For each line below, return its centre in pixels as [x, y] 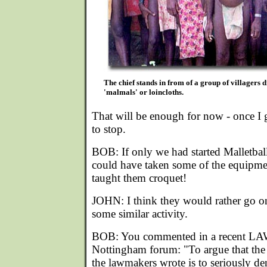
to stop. [109, 129]
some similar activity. [140, 214]
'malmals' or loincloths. [143, 92]
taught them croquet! [139, 178]
